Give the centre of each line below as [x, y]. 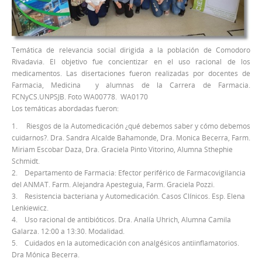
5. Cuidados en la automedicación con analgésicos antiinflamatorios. [125, 243]
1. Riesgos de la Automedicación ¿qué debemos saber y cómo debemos [131, 126]
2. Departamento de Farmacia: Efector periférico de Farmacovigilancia [129, 173]
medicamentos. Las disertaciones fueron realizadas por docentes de [131, 73]
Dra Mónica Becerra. [46, 255]
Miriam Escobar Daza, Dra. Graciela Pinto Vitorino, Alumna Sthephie [122, 149]
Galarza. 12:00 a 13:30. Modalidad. [68, 231]
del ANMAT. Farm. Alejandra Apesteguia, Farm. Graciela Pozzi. [113, 185]
